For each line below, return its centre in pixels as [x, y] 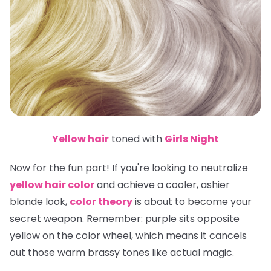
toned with [137, 139]
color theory [101, 201]
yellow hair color [52, 184]
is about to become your [192, 201]
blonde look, [40, 201]
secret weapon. [48, 218]
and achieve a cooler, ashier [162, 184]
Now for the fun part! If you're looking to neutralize [129, 168]
